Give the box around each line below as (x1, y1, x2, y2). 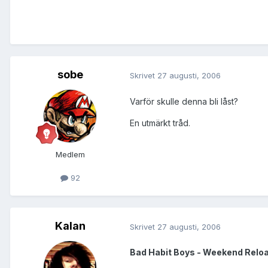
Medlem (55, 150, 85, 160)
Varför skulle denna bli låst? (130, 96, 238, 106)
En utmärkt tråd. (130, 117, 190, 128)
